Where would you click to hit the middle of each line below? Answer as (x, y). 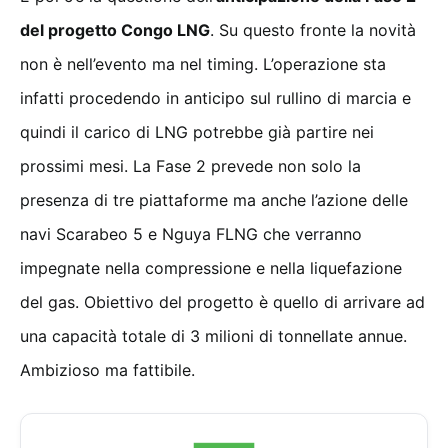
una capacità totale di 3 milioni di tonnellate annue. (213, 336)
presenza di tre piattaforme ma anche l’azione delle (214, 200)
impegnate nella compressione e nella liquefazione (211, 268)
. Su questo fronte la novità (313, 30)
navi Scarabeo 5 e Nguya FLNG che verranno (191, 234)
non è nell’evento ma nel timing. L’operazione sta (203, 64)
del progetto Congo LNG (115, 30)
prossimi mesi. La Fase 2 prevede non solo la (190, 166)
